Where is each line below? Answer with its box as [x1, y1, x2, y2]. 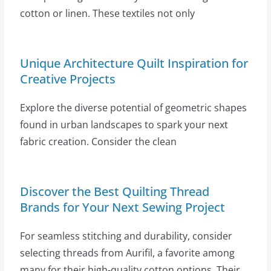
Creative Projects [19, 70, 116, 87]
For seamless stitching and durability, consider [19, 229, 232, 243]
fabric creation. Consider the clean [19, 134, 177, 148]
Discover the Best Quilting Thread [19, 183, 209, 200]
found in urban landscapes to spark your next [19, 117, 228, 131]
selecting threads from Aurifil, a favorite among [19, 246, 235, 260]
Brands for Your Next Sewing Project [19, 198, 225, 215]
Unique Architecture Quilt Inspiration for [19, 54, 248, 71]
